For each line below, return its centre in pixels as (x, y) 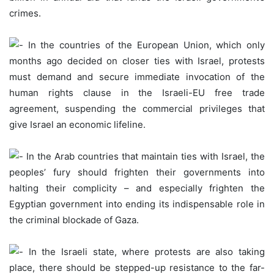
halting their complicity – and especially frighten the (137, 188)
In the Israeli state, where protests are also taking (144, 252)
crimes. (25, 13)
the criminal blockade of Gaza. (74, 220)
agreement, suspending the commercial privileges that (137, 109)
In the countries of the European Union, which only (144, 45)
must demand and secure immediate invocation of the (137, 77)
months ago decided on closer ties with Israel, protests (137, 61)
